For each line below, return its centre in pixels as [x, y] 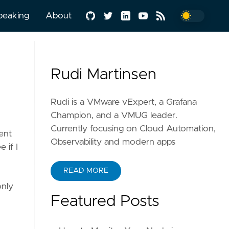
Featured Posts [105, 201]
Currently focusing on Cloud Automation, [133, 129]
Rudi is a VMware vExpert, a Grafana [124, 102]
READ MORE [86, 171]
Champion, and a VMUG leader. [114, 116]
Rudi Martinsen [104, 75]
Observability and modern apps [113, 142]
